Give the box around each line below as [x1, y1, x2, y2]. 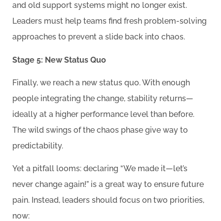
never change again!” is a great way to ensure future [12, 180, 204, 189]
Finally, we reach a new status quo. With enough [12, 77, 190, 87]
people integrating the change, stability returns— [12, 93, 193, 103]
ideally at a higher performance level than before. [12, 109, 194, 119]
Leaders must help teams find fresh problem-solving [12, 16, 207, 26]
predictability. [12, 141, 65, 150]
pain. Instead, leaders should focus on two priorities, [12, 195, 204, 205]
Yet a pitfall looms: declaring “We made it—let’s [12, 164, 187, 174]
